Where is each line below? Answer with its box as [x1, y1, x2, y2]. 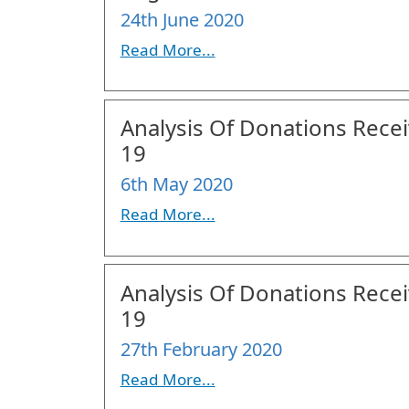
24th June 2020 [120, 6, 244, 32]
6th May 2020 [120, 172, 233, 197]
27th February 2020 [120, 336, 282, 362]
